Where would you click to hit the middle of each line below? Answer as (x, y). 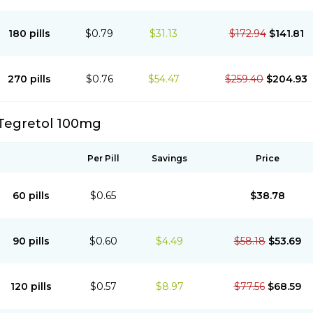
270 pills (29, 79)
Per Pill (103, 158)
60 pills (31, 196)
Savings (169, 158)
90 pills (31, 241)
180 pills (29, 34)
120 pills (31, 286)
